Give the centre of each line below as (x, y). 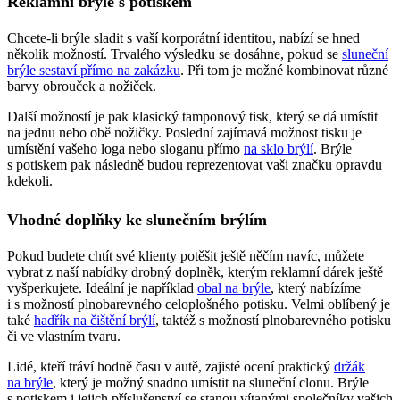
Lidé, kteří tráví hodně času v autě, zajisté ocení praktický (171, 367)
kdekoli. (30, 180)
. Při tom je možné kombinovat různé (284, 70)
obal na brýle (234, 288)
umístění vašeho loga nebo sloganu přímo (125, 148)
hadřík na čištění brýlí (95, 321)
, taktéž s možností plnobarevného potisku (273, 321)
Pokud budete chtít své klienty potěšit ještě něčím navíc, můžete (186, 256)
